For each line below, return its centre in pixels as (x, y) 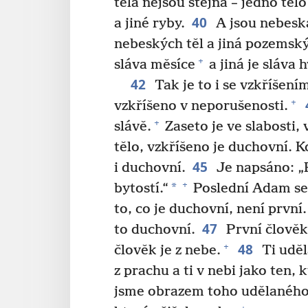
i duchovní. (150, 168)
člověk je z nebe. (167, 250)
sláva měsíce (155, 65)
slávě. (133, 126)
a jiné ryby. (150, 23)
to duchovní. (155, 230)
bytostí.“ (141, 188)
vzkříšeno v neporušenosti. (201, 106)
